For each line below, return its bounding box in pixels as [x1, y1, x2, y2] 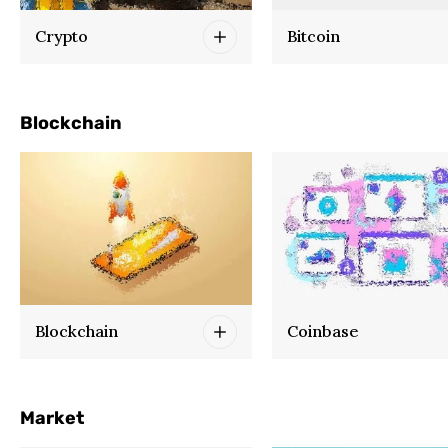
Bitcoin [287, 26, 340, 47]
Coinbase [287, 321, 359, 342]
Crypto [35, 26, 88, 47]
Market [20, 406, 84, 429]
